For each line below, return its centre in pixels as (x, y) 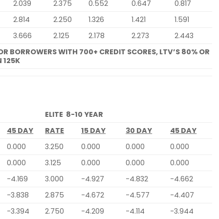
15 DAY (94, 130)
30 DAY (139, 130)
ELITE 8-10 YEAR (75, 114)
